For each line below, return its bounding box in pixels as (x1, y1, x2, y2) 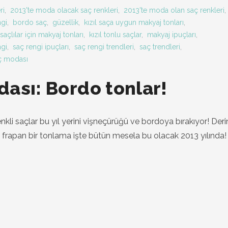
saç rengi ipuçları (13, 43, 69, 51)
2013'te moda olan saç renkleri (124, 6, 224, 14)
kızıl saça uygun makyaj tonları (84, 18, 184, 26)
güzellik (52, 18, 78, 26)
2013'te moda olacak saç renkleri (10, 6, 118, 14)
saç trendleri (139, 43, 180, 51)
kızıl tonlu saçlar (89, 31, 141, 39)
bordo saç (13, 18, 47, 26)
